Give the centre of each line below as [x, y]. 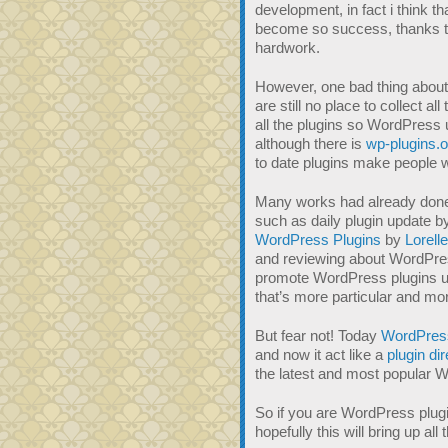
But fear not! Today [318, 335]
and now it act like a [321, 354]
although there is [310, 143]
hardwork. [287, 47]
